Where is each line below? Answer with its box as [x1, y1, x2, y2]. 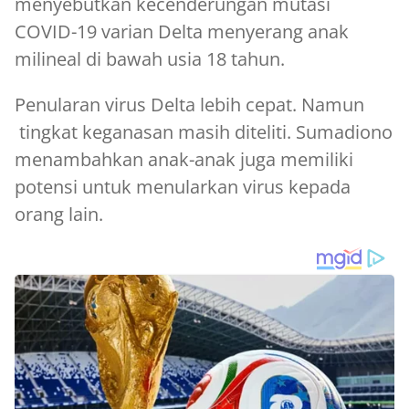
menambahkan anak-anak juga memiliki [15, 147, 353, 173]
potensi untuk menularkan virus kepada [15, 174, 351, 200]
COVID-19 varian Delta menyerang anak [15, 19, 349, 45]
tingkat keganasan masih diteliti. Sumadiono [15, 120, 393, 145]
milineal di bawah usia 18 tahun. [15, 47, 285, 72]
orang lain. [15, 202, 103, 227]
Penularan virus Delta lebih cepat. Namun [15, 92, 364, 118]
